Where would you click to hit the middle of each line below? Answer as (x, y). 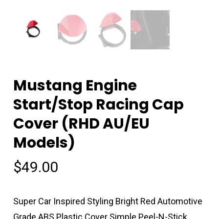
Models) (44, 143)
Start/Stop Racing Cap (98, 105)
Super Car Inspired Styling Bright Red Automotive (108, 201)
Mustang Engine (75, 86)
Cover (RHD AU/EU (81, 124)
